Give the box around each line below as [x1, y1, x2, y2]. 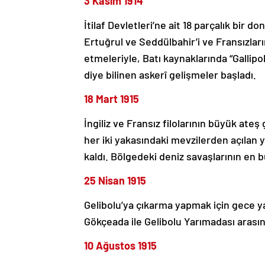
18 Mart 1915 [84, 92, 139, 106]
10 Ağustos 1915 [84, 239, 157, 253]
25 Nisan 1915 [84, 174, 146, 188]
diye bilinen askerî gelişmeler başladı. [84, 68, 256, 82]
